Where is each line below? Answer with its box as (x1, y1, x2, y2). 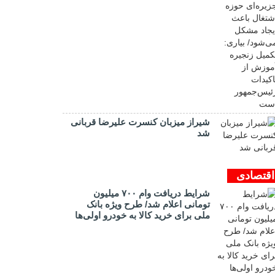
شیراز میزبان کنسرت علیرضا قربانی (71, 117, 210, 127)
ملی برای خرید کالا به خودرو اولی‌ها (75, 210, 210, 220)
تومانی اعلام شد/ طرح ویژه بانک (87, 199, 210, 209)
